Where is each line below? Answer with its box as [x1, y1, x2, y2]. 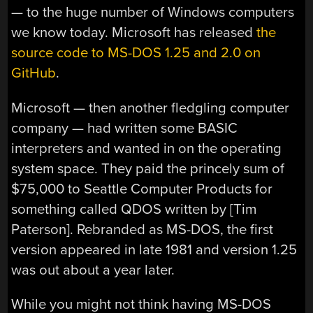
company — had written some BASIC [11, 119, 238, 137]
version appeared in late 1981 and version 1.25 [11, 240, 298, 259]
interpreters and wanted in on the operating [11, 139, 282, 157]
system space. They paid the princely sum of [11, 159, 285, 177]
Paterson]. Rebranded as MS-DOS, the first [11, 220, 274, 238]
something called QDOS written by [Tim [11, 200, 257, 218]
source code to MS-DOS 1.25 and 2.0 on [11, 44, 261, 62]
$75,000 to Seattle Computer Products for [11, 180, 273, 198]
